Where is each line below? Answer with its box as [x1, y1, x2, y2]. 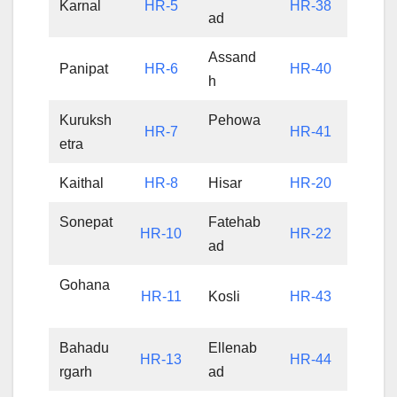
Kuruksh [59, 112, 113, 128]
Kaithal [59, 175, 108, 191]
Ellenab [208, 339, 258, 355]
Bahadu [59, 339, 110, 355]
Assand [208, 49, 257, 65]
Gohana [59, 276, 111, 292]
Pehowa [208, 112, 261, 128]
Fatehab [208, 214, 261, 230]
